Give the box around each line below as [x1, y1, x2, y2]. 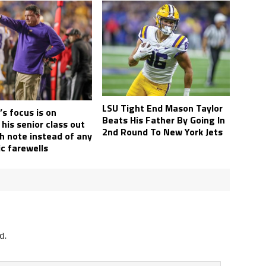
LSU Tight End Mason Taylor [102, 101, 223, 116]
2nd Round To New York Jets [102, 125, 223, 140]
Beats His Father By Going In [102, 113, 226, 128]
